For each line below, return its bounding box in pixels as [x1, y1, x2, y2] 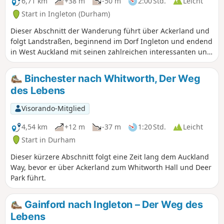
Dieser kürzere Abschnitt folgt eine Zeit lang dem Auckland [10, 151, 209, 161]
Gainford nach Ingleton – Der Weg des [22, 198, 203, 210]
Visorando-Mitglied [21, 103, 85, 113]
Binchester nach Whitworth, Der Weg [22, 72, 200, 84]
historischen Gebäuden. [10, 57, 91, 67]
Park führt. [10, 172, 46, 182]
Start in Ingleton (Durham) [21, 9, 110, 19]
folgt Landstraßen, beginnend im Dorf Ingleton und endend [10, 36, 212, 46]
